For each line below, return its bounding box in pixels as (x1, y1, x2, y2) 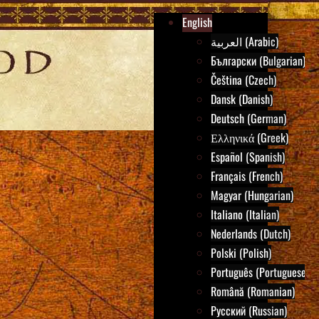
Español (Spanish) (211, 148, 285, 165)
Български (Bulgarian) (211, 52, 305, 69)
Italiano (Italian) (211, 206, 279, 223)
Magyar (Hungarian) (211, 187, 293, 204)
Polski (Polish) (211, 244, 271, 261)
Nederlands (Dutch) (211, 225, 291, 242)
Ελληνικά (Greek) (211, 129, 288, 146)
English (182, 14, 212, 31)
